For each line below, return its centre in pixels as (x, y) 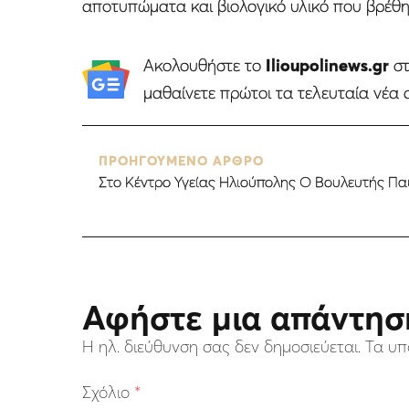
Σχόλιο (108, 393)
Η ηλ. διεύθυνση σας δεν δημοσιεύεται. (221, 347)
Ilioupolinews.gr (327, 66)
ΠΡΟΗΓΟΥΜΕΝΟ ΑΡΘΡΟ (181, 161)
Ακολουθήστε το (204, 66)
